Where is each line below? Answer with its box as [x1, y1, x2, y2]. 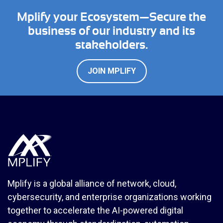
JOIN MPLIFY [87, 66, 136, 76]
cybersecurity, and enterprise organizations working [7, 191, 212, 202]
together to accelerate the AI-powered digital [7, 205, 183, 216]
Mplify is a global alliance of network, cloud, [7, 178, 176, 189]
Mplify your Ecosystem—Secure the [17, 9, 206, 24]
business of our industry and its [28, 23, 195, 38]
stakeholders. [75, 37, 148, 52]
